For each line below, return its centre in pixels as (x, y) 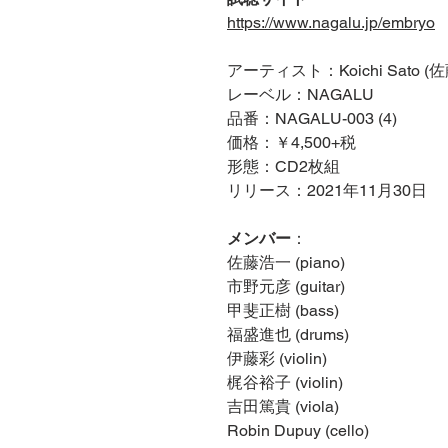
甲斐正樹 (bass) (283, 311)
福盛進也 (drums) (288, 335)
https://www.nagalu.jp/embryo (331, 23)
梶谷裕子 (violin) (285, 383)
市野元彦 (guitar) (286, 287)
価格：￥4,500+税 (291, 143)
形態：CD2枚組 (283, 167)
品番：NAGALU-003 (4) (312, 119)
